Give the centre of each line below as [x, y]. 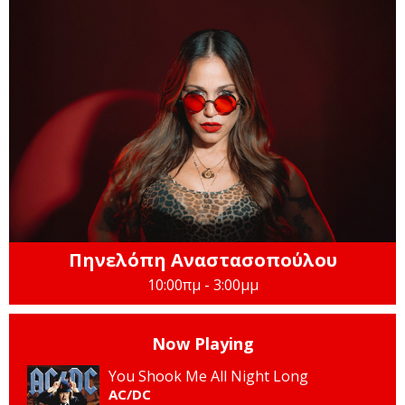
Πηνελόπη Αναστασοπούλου [202, 259]
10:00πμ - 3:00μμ [202, 284]
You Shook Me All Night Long [208, 376]
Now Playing [202, 343]
